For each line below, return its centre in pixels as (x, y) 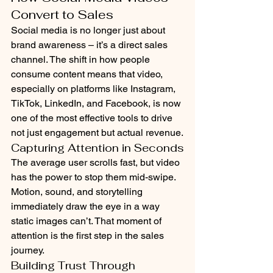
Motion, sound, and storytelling (78, 192)
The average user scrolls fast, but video (97, 162)
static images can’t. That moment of (87, 221)
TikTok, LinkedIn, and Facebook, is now (97, 103)
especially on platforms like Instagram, (94, 89)
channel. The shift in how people (82, 59)
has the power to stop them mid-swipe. (94, 177)
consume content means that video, (88, 74)
